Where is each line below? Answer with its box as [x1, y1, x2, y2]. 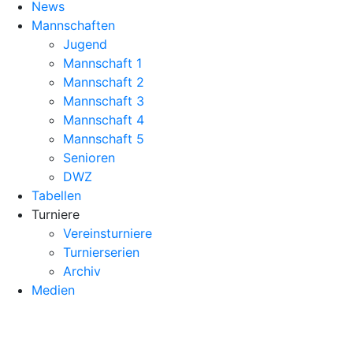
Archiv [63, 262, 101, 279]
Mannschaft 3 [63, 92, 144, 109]
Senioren [63, 149, 115, 165]
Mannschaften [32, 17, 115, 33]
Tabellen [32, 187, 81, 203]
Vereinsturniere [63, 225, 152, 241]
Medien [32, 281, 75, 298]
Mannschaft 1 [63, 54, 142, 71]
